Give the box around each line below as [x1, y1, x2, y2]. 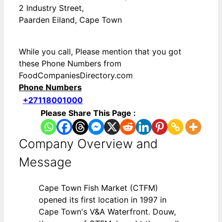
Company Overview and [19, 136, 158, 152]
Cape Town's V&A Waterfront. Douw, [39, 207, 176, 217]
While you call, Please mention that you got [19, 47, 181, 57]
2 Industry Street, [19, 3, 84, 13]
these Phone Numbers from [19, 58, 121, 69]
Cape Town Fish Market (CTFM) [39, 183, 158, 193]
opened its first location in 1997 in [39, 195, 166, 205]
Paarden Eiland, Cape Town [19, 15, 122, 25]
